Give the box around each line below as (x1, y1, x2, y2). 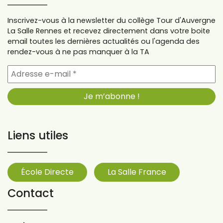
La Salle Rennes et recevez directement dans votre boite (7, 25, 210, 36)
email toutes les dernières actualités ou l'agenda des (7, 36, 200, 46)
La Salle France (108, 166, 166, 178)
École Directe (21, 166, 74, 178)
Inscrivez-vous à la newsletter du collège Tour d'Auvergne (7, 15, 216, 25)
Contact (7, 185, 54, 201)
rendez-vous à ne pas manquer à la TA (7, 46, 149, 57)
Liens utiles (7, 127, 68, 143)
